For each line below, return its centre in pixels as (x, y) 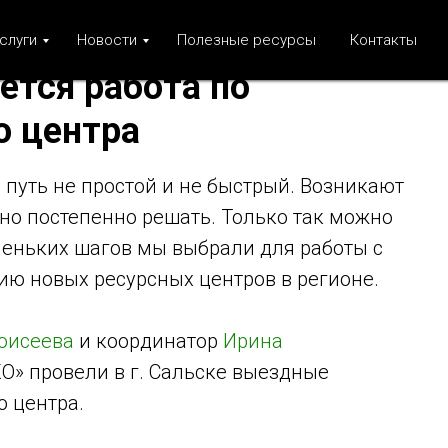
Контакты (383, 40)
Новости (107, 40)
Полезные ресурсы (246, 40)
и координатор (148, 341)
